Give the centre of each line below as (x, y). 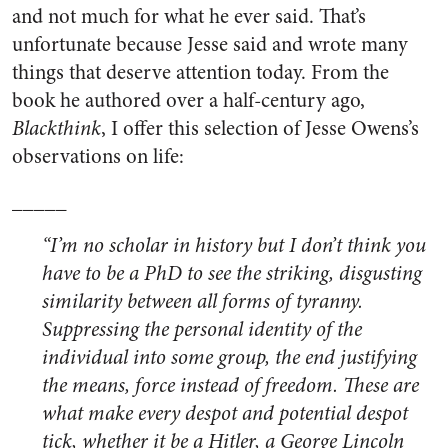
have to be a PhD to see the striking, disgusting (232, 274)
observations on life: (98, 157)
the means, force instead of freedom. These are (230, 386)
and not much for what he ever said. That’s (189, 17)
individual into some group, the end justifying (229, 358)
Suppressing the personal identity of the (202, 330)
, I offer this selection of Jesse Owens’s (260, 129)
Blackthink (56, 129)
